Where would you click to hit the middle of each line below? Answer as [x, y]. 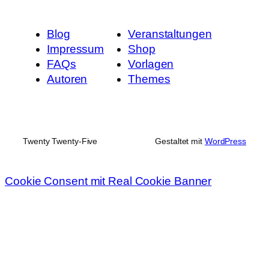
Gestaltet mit [180, 141]
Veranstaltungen [170, 34]
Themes [149, 79]
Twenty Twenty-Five [60, 141]
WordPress [225, 141]
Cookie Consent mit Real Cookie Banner [108, 181]
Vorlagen [151, 64]
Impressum [76, 49]
